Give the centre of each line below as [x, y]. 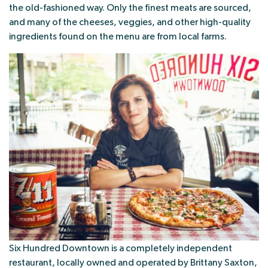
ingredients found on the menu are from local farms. [118, 36]
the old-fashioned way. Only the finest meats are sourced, [130, 7]
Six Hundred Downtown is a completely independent [121, 248]
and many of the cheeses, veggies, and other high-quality [130, 22]
